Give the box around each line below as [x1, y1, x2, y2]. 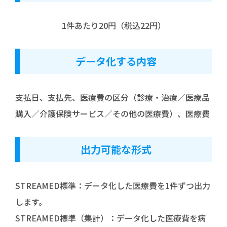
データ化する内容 [75, 54, 157, 69]
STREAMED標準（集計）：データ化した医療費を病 [15, 212, 206, 224]
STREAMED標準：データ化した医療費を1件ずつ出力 [15, 179, 210, 192]
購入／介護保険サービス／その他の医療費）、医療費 [15, 107, 210, 120]
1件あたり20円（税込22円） [61, 19, 166, 32]
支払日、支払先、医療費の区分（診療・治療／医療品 [15, 91, 210, 104]
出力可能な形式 [81, 142, 152, 157]
